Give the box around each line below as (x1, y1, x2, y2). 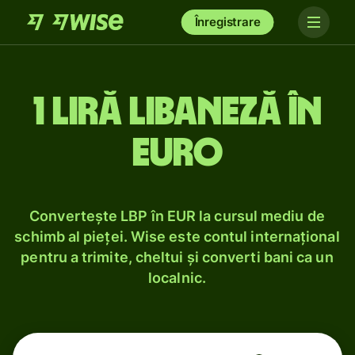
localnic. (148, 269, 206, 286)
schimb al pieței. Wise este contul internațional (14, 228, 340, 245)
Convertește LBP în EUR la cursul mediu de (29, 208, 325, 224)
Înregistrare (194, 14, 261, 29)
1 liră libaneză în (33, 93, 322, 132)
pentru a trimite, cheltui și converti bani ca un (21, 249, 334, 265)
